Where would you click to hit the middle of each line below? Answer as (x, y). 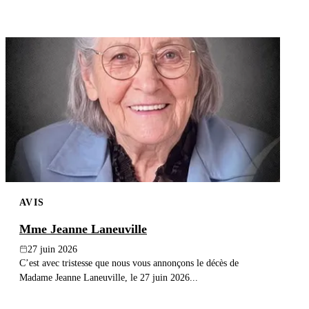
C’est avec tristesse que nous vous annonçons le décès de (129, 262)
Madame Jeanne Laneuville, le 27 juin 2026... (109, 277)
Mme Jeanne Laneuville (83, 229)
